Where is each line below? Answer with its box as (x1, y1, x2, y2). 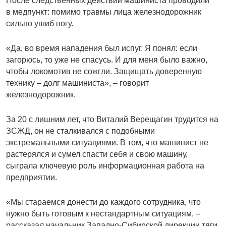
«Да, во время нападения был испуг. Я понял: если (6, 44, 197, 53)
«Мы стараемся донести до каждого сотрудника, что (6, 198, 201, 207)
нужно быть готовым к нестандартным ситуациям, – (6, 209, 200, 218)
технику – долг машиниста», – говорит (6, 79, 149, 88)
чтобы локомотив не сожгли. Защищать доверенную (6, 67, 202, 76)
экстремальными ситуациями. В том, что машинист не (6, 138, 208, 147)
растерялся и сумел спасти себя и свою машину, (6, 150, 188, 159)
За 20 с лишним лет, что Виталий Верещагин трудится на (6, 115, 218, 124)
